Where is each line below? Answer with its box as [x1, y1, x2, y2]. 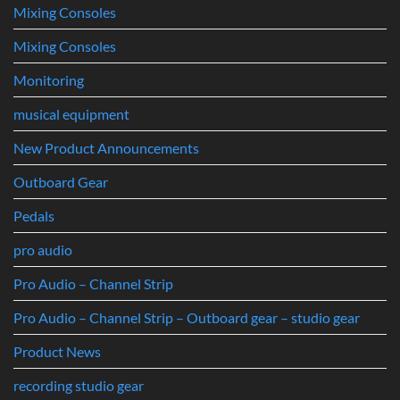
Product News [13, 343, 101, 361]
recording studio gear [13, 377, 144, 395]
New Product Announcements [13, 139, 199, 157]
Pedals [13, 207, 54, 225]
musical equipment [13, 105, 129, 123]
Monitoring [13, 71, 84, 89]
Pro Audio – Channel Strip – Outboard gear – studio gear [13, 309, 360, 327]
